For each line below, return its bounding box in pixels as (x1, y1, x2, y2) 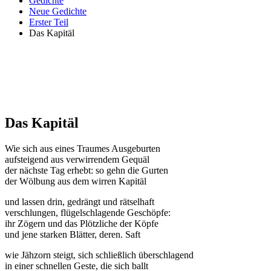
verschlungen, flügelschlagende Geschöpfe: (5, 207, 171, 218)
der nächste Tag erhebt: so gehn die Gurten (5, 165, 168, 175)
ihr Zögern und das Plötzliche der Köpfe (5, 218, 158, 229)
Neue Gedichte (29, 6, 87, 16)
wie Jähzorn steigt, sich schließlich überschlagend (5, 249, 194, 260)
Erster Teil (29, 17, 68, 27)
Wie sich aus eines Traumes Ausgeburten (5, 143, 160, 154)
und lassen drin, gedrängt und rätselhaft (5, 196, 154, 207)
